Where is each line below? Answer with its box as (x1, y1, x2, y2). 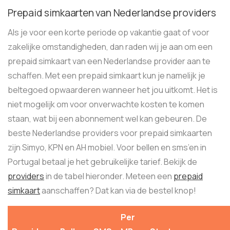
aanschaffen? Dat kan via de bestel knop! (40, 185, 196, 196)
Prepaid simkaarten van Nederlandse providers (8, 6, 216, 20)
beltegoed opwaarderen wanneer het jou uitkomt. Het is (8, 84, 218, 95)
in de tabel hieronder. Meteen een (44, 170, 174, 182)
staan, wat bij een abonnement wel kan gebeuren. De (8, 113, 207, 124)
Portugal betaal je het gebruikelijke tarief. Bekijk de (8, 156, 197, 167)
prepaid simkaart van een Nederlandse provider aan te (8, 55, 210, 67)
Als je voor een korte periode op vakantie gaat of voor (8, 27, 209, 38)
